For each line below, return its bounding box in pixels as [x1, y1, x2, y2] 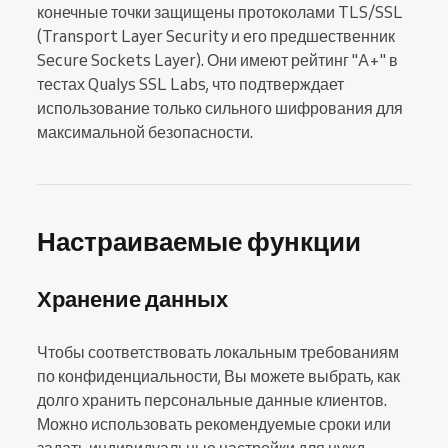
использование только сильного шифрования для [37, 98, 403, 118]
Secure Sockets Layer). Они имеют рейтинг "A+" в [37, 50, 398, 70]
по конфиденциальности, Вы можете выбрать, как [37, 366, 400, 386]
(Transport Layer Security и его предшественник [37, 26, 395, 46]
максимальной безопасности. [37, 122, 253, 142]
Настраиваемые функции [37, 224, 361, 258]
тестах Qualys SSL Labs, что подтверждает [37, 74, 344, 94]
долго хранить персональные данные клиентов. [37, 390, 387, 410]
